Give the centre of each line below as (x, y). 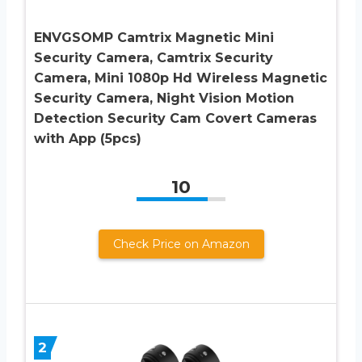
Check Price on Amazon (181, 244)
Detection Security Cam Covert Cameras (175, 119)
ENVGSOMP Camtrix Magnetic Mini (154, 38)
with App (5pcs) (88, 139)
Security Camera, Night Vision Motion (164, 99)
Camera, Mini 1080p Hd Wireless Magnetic (181, 78)
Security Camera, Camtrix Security (154, 58)
